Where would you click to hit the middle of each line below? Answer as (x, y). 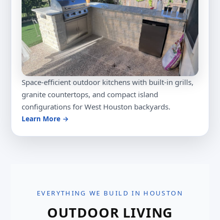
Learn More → (45, 118)
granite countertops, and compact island (90, 94)
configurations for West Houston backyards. (96, 106)
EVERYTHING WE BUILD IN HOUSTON (110, 193)
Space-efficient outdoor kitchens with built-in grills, (108, 82)
